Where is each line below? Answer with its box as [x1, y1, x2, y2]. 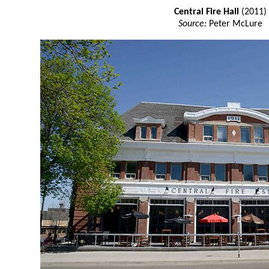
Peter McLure [208, 19, 262, 29]
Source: [178, 19, 209, 29]
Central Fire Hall [174, 7, 239, 17]
